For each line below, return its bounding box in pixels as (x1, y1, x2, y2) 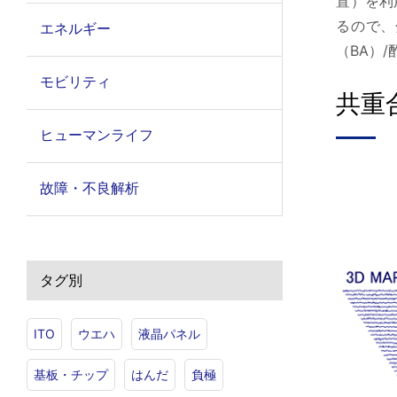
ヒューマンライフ (39, 126, 153, 144)
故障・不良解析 (39, 179, 139, 197)
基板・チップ (33, 367, 108, 382)
